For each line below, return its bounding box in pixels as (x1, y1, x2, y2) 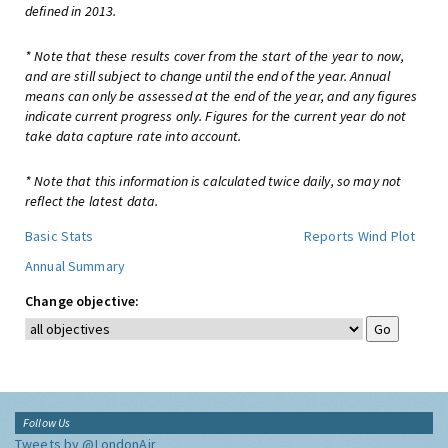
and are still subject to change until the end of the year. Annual (25, 67, 391, 85)
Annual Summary (25, 257, 125, 275)
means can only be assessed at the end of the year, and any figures (25, 87, 418, 105)
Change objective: (25, 292, 140, 310)
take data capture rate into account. (25, 127, 242, 145)
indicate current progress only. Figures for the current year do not (25, 107, 407, 125)
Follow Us (23, 415, 71, 430)
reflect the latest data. (25, 192, 159, 210)
